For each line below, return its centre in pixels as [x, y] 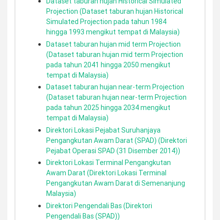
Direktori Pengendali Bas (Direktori [99, 206]
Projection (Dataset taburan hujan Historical [115, 11]
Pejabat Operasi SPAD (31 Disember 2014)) [113, 151]
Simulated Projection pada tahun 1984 [106, 22]
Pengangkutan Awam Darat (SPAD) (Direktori [117, 140]
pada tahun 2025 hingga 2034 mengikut [108, 108]
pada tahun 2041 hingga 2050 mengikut [108, 65]
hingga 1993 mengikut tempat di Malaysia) [113, 32]
